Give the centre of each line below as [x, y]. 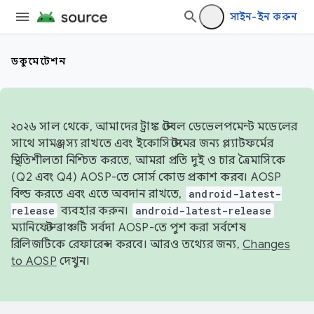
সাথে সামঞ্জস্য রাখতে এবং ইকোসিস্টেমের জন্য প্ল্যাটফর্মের [142, 144]
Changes [266, 245]
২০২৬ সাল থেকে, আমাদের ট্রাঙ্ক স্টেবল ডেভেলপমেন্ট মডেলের [154, 127]
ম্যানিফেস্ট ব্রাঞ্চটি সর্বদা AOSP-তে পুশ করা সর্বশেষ [129, 228]
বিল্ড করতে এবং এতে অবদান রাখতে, [98, 194]
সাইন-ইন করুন [263, 17]
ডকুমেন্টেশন [39, 61]
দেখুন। [73, 261]
